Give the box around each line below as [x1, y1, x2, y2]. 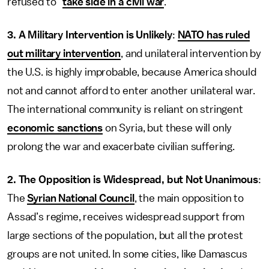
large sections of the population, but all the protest [7, 230, 243, 241]
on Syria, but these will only [103, 122, 232, 133]
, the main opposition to [134, 193, 244, 204]
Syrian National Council [27, 193, 134, 204]
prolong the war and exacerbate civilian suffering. [7, 141, 235, 152]
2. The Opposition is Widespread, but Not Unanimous [7, 174, 258, 185]
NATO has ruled [177, 29, 250, 40]
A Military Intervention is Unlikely [18, 29, 172, 40]
